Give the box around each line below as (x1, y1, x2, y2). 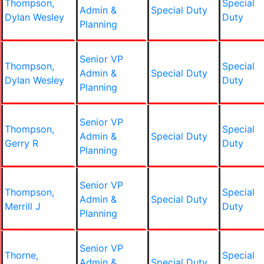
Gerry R (5, 137, 38, 149)
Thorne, (5, 249, 38, 261)
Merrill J (5, 200, 41, 212)
